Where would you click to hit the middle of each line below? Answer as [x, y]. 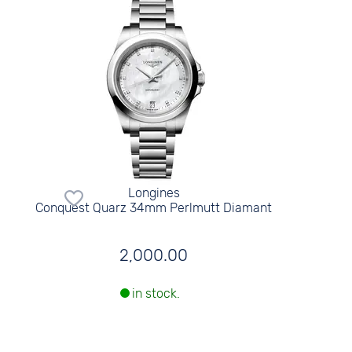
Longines [154, 192]
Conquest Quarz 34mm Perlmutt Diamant [154, 207]
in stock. [156, 294]
